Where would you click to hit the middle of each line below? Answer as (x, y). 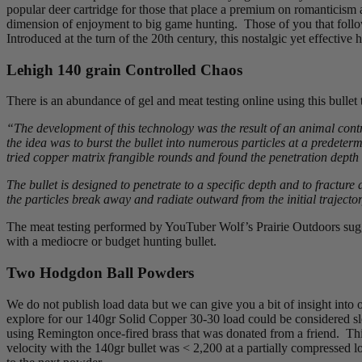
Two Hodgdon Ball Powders (100, 272)
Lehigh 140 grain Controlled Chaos (124, 69)
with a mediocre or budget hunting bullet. (112, 242)
